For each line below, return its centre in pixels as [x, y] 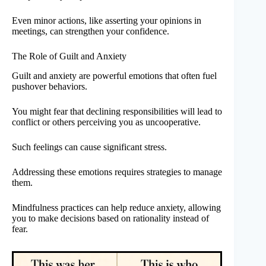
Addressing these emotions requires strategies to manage [117, 172]
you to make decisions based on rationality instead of [110, 218]
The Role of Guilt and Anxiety [69, 56]
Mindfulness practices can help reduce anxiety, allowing [116, 207]
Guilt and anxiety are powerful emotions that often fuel [114, 75]
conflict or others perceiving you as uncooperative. [106, 122]
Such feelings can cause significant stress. [89, 147]
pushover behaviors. [50, 86]
